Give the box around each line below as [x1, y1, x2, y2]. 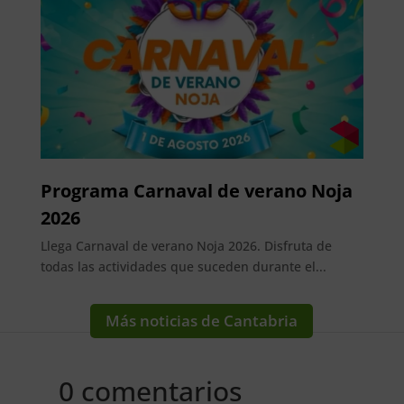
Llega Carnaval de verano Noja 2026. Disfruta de [40, 237, 332, 255]
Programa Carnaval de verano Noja [40, 179, 353, 204]
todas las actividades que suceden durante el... [40, 258, 326, 276]
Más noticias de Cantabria [106, 310, 298, 332]
